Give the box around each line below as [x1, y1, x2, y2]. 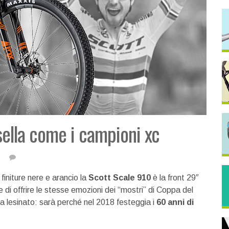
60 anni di [156, 198, 194, 207]
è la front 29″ [151, 173, 199, 182]
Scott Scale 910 [88, 173, 151, 182]
